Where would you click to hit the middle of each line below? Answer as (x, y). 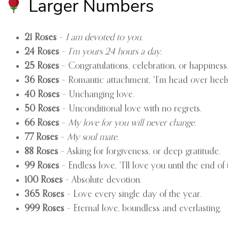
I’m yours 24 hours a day (114, 52)
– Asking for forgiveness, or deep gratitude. (139, 152)
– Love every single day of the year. (133, 194)
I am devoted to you (103, 38)
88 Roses (41, 152)
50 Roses (42, 109)
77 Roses (41, 137)
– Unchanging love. (97, 95)
